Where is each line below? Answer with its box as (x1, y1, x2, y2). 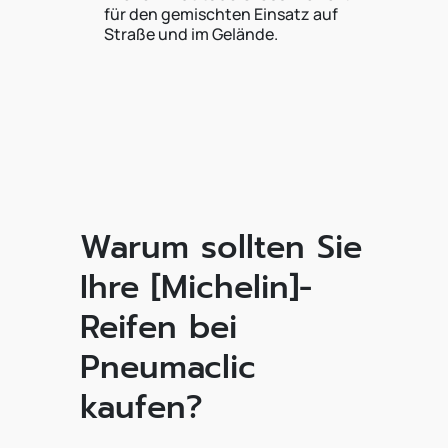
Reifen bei (80, 303, 237, 352)
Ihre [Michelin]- (80, 263, 312, 312)
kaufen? (80, 383, 203, 432)
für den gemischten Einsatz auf (104, 3, 338, 25)
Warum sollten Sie (80, 223, 362, 272)
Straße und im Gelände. (104, 23, 278, 45)
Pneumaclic (80, 343, 256, 392)
